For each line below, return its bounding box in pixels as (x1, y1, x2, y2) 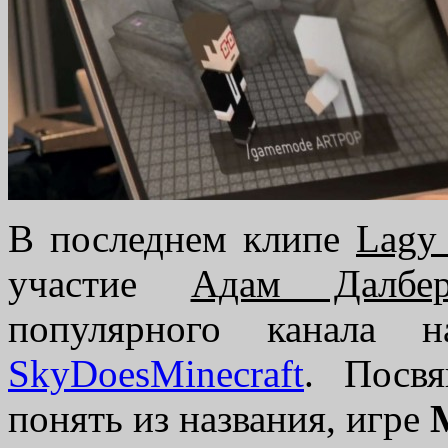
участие (8, 262, 191, 306)
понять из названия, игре (8, 397, 430, 441)
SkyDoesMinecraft (8, 352, 304, 396)
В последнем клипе (8, 217, 356, 261)
